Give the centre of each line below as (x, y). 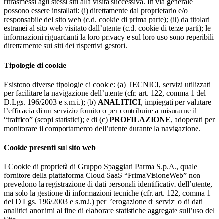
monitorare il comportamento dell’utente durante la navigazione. (102, 128)
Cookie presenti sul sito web (50, 148)
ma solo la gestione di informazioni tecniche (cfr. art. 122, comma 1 (107, 193)
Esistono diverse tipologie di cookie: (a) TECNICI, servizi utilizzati (107, 84)
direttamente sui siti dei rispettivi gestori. (66, 46)
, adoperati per (193, 119)
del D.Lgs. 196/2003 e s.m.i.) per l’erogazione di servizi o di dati (103, 202)
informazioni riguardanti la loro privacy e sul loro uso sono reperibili (109, 37)
